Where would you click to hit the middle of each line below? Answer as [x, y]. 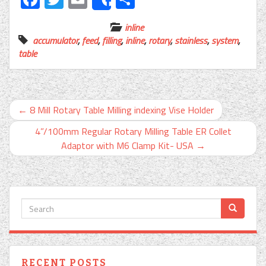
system [225, 41]
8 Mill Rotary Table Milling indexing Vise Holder [121, 110]
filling [112, 41]
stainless [191, 41]
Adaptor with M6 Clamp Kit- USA [128, 146]
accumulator [55, 41]
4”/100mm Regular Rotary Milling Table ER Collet [133, 132]
